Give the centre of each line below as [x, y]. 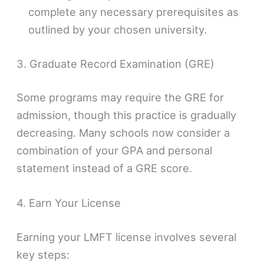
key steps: [43, 254]
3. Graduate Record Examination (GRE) [116, 63]
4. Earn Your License [69, 203]
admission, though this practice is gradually [127, 115]
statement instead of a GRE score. [105, 168]
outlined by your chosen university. [118, 30]
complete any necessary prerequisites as [134, 12]
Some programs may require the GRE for [121, 97]
